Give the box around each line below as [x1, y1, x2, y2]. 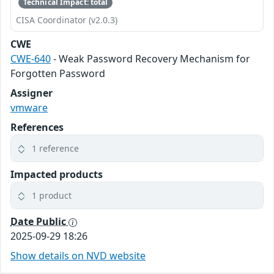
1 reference [32, 142, 79, 154]
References [10, 120, 64, 134]
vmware [10, 100, 48, 114]
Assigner [10, 86, 53, 100]
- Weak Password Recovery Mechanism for [51, 51, 250, 65]
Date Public [10, 214, 68, 228]
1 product [32, 189, 72, 201]
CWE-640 [10, 51, 51, 65]
